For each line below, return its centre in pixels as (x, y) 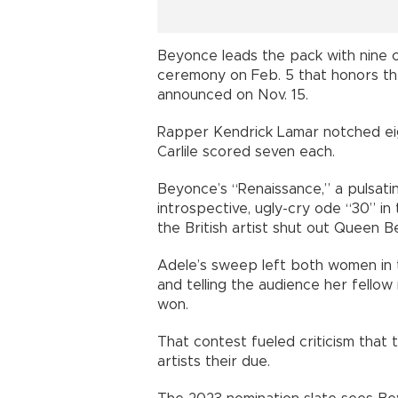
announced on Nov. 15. (233, 96)
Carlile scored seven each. (246, 152)
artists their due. (214, 362)
